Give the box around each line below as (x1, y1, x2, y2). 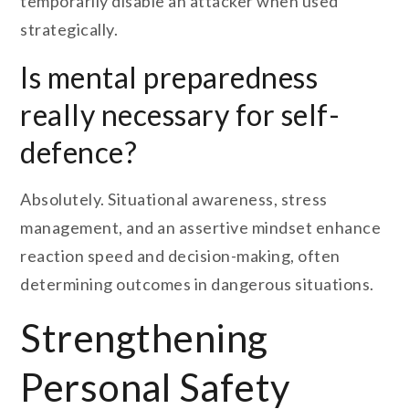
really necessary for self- (20, 97, 341, 133)
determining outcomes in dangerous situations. (20, 274, 374, 295)
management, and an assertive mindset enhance (20, 217, 382, 238)
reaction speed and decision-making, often (20, 246, 341, 267)
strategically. (20, 19, 119, 40)
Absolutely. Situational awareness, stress (20, 189, 328, 210)
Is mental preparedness (20, 59, 319, 96)
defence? (20, 134, 138, 171)
